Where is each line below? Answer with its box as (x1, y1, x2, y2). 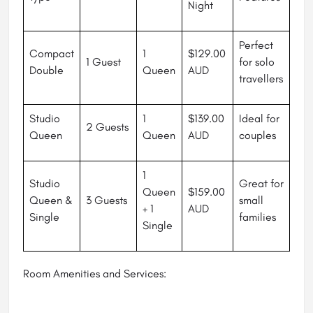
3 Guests (86, 194, 127, 208)
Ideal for (239, 112, 279, 126)
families (239, 210, 276, 224)
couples (239, 129, 276, 143)
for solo (239, 55, 275, 69)
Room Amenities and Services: (23, 267, 166, 281)
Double (29, 64, 64, 78)
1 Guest (86, 55, 121, 69)
